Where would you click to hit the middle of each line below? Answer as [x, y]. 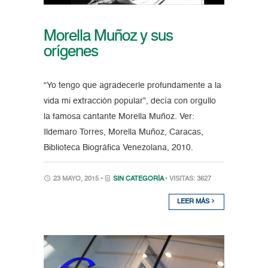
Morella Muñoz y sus [108, 36]
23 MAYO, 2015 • [78, 179]
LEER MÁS [194, 202]
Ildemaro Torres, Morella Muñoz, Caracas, [123, 132]
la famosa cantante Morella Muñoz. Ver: [119, 116]
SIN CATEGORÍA [138, 179]
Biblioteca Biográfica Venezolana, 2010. [118, 147]
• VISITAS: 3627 [188, 179]
